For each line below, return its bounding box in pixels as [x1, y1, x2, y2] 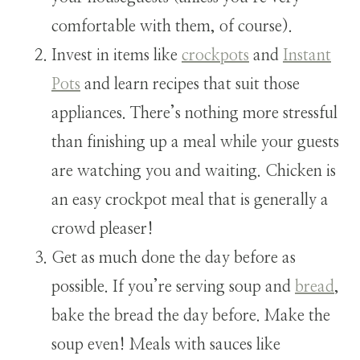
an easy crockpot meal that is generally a [51, 191, 329, 208]
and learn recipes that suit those [80, 76, 300, 92]
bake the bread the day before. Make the [51, 307, 330, 324]
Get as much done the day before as [51, 249, 296, 266]
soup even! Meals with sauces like [51, 336, 280, 353]
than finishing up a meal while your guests [51, 133, 339, 150]
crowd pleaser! [51, 220, 153, 237]
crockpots [182, 47, 249, 63]
